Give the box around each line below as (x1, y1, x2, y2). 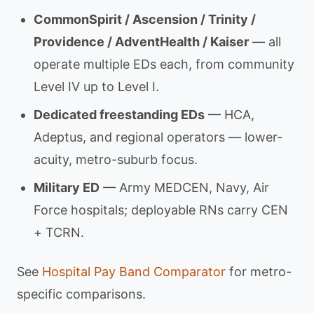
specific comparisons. (17, 287, 146, 301)
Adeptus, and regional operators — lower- (34, 130, 282, 144)
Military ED (34, 180, 100, 195)
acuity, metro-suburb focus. (34, 152, 198, 167)
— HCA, (205, 107, 254, 122)
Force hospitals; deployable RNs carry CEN (34, 203, 288, 217)
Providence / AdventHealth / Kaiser (34, 34, 249, 49)
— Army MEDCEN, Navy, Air (100, 180, 269, 195)
